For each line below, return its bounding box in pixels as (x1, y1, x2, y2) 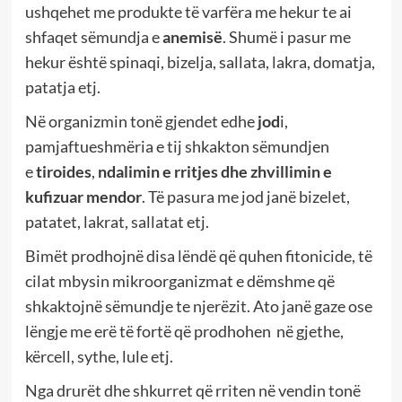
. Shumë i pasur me (222, 27, 351, 48)
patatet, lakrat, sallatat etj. (24, 212, 209, 232)
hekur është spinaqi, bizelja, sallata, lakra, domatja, (24, 52, 375, 73)
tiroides (35, 162, 92, 182)
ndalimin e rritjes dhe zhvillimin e (97, 162, 332, 182)
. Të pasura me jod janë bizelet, (141, 187, 350, 207)
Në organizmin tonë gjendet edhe (24, 111, 258, 132)
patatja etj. (24, 77, 100, 98)
